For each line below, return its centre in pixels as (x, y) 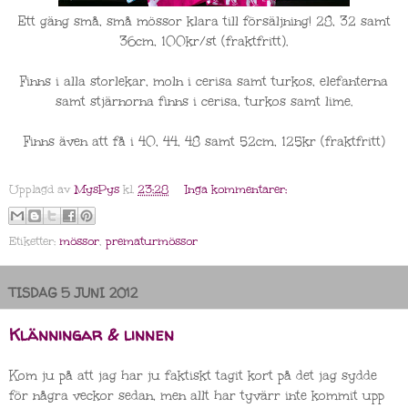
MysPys (97, 189)
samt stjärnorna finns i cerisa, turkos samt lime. (204, 102)
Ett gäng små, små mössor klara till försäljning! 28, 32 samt (204, 22)
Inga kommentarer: (236, 189)
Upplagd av (42, 189)
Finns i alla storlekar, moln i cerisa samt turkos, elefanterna (204, 82)
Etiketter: (34, 240)
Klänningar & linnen (92, 334)
